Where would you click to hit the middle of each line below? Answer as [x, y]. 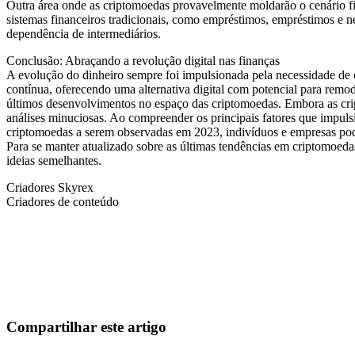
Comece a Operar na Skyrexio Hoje [152, 252]
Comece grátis [42, 312]
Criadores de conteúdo [63, 202]
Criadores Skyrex [50, 188]
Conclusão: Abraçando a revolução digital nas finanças [143, 61]
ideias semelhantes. [54, 161]
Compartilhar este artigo [86, 326]
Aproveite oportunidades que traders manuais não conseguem [160, 285]
